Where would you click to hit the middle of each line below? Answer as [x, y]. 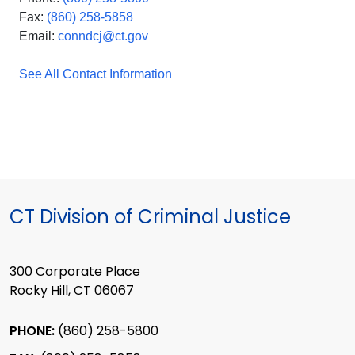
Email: [38, 36]
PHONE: [34, 330]
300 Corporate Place [75, 272]
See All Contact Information [95, 74]
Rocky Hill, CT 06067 [72, 291]
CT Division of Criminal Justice [150, 216]
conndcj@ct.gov [103, 36]
